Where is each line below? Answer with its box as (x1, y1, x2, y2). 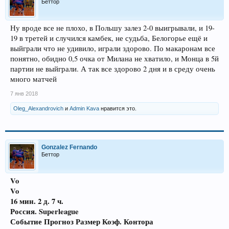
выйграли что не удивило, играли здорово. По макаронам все (10, 43, 215, 53)
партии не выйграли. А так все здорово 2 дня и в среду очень (10, 64, 215, 74)
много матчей (10, 74, 57, 84)
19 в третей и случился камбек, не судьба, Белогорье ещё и (10, 33, 208, 43)
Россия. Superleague (10, 206, 79, 217)
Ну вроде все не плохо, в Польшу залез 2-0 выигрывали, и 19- (10, 23, 215, 33)
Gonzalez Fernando (41, 144, 97, 151)
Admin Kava (70, 105, 99, 111)
